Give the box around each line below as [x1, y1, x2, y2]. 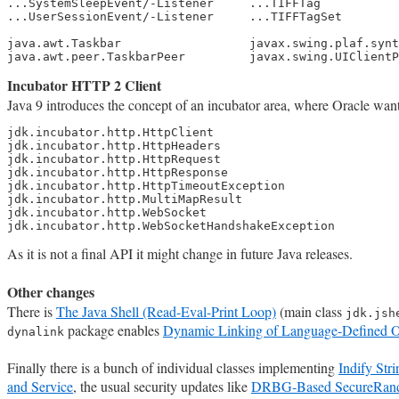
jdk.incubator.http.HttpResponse [7, 166, 228, 180]
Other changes [7, 281, 94, 303]
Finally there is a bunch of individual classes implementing [7, 358, 338, 378]
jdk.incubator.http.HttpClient [7, 126, 214, 140]
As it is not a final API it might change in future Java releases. [7, 244, 353, 264]
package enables [64, 321, 163, 340]
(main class [276, 302, 346, 322]
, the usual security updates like [73, 377, 251, 396]
